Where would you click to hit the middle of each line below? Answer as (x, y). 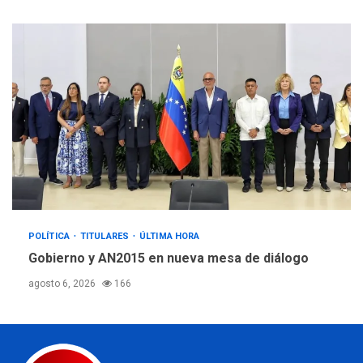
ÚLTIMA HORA (170, 237)
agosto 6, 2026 (63, 284)
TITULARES (106, 237)
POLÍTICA (50, 237)
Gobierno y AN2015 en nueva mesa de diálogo (169, 258)
